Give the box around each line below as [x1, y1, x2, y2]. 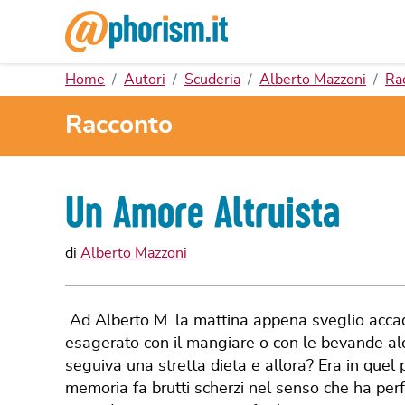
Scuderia [184, 72, 240, 87]
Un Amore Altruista [65, 188, 340, 236]
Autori [124, 72, 165, 87]
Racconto [65, 113, 173, 139]
